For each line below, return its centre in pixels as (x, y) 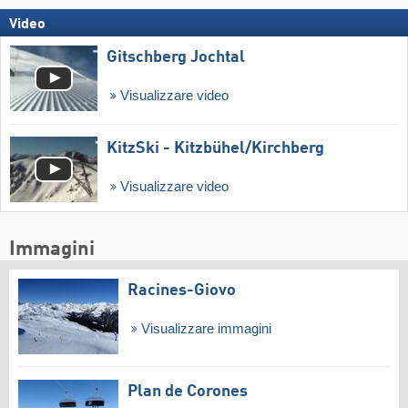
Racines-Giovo (182, 290)
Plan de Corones (188, 391)
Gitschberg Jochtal (176, 58)
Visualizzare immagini (204, 328)
